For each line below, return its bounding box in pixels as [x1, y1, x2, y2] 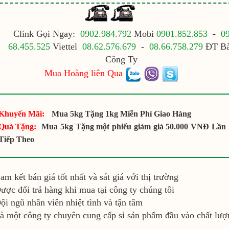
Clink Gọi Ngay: [13, 29, 80, 39]
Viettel [50, 41, 82, 52]
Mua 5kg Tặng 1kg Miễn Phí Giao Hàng [51, 109, 191, 118]
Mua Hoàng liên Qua [41, 68, 125, 79]
